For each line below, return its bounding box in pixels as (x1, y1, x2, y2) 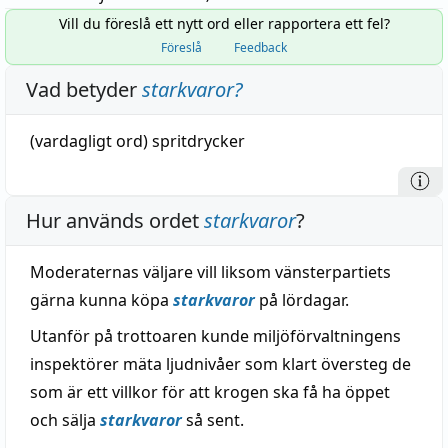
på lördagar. (255, 289, 349, 311)
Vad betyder (26, 76, 142, 103)
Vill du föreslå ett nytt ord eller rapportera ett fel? (58, 14, 390, 33)
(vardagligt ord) (30, 130, 152, 152)
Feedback (234, 39, 287, 56)
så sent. (182, 409, 244, 431)
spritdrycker (152, 130, 245, 152)
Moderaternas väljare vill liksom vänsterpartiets (30, 261, 391, 283)
